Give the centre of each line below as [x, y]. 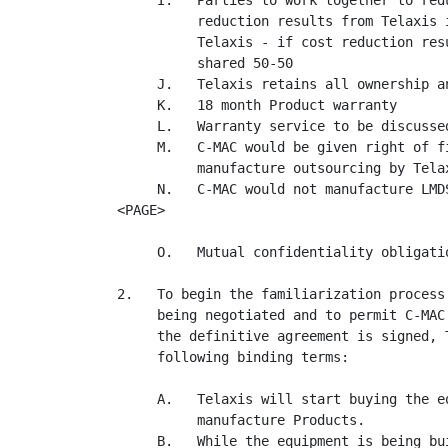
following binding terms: [233, 357]
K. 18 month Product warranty [257, 105]
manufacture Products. [241, 420]
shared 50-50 [205, 63]
